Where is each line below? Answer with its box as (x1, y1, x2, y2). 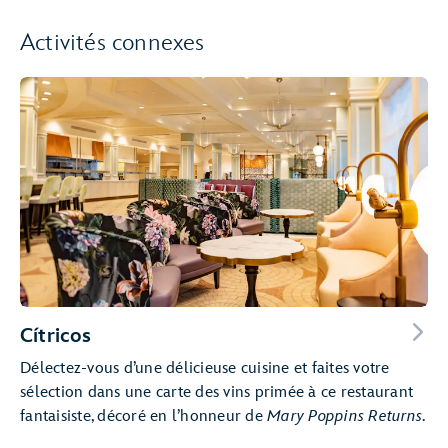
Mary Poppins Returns (267, 406, 422, 426)
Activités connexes (20, 28, 205, 57)
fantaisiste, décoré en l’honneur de (20, 406, 267, 426)
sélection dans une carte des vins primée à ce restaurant (20, 382, 413, 402)
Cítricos (20, 323, 92, 348)
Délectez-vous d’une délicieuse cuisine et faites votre (20, 358, 390, 378)
